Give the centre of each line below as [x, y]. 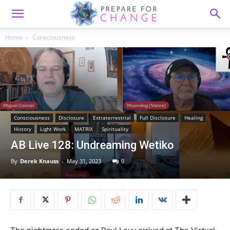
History [23, 129]
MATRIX [84, 129]
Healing [194, 118]
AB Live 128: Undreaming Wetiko [92, 145]
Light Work [53, 129]
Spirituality [115, 129]
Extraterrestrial [112, 118]
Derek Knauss [39, 161]
